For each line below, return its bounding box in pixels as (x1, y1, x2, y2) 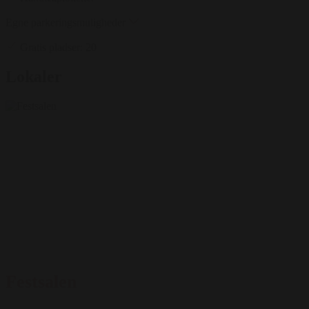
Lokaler (6, 67, 62, 86)
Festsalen (6, 272, 77, 292)
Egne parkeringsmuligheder (6, 16, 128, 28)
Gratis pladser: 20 (20, 41, 97, 53)
